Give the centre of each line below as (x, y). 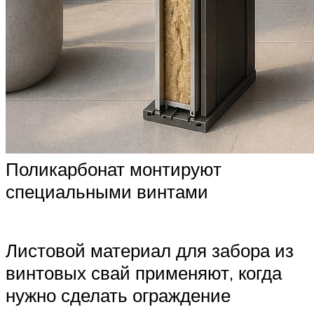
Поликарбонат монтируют (114, 169)
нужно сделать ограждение (118, 295)
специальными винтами (107, 192)
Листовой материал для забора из (150, 250)
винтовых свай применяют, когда (144, 272)
